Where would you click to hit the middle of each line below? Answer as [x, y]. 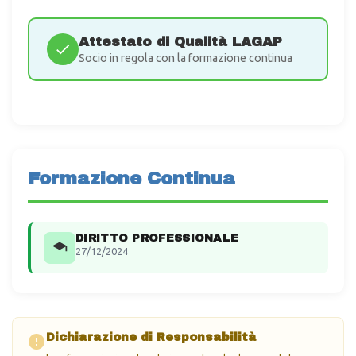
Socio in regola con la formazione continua [186, 58]
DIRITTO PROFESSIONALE [157, 238]
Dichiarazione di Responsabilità [151, 337]
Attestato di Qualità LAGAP [180, 41]
